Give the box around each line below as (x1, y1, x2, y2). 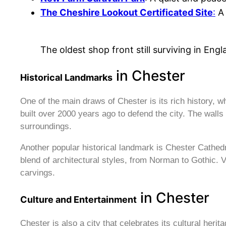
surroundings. (20, 122, 72, 132)
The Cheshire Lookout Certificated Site (40, 7, 213, 18)
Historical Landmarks (20, 72, 112, 83)
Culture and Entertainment (20, 194, 137, 205)
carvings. (20, 168, 55, 178)
